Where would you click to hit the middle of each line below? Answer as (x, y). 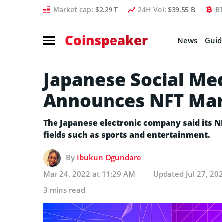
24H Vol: (153, 10)
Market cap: (74, 10)
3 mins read (64, 190)
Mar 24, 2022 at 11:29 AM (89, 174)
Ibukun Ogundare (109, 157)
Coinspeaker (106, 40)
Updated (169, 174)
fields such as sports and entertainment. (127, 135)
